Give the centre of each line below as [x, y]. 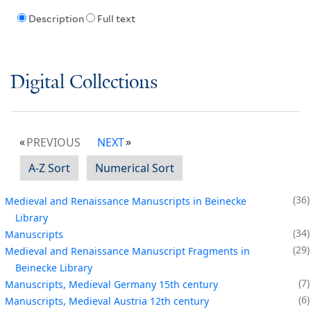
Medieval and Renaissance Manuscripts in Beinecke [126, 201]
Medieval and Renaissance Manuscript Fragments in [127, 251]
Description [56, 19]
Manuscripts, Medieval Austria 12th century [107, 301]
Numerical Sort [135, 168]
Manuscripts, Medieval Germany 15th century [111, 284]
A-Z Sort [49, 168]
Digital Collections [84, 83]
